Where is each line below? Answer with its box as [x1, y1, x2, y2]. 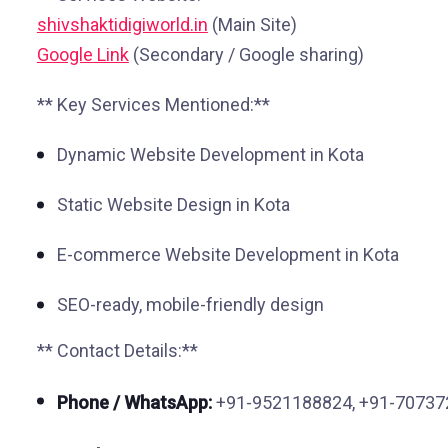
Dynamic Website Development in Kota [56, 144, 364, 165]
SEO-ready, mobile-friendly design [56, 294, 324, 315]
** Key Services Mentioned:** [36, 94, 270, 115]
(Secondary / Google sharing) [128, 44, 364, 65]
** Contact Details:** [36, 340, 198, 361]
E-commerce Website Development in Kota [56, 244, 399, 265]
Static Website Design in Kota [56, 194, 290, 215]
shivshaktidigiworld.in [36, 14, 208, 35]
